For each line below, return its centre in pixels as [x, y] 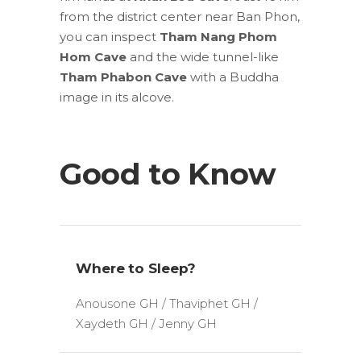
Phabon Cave [142, 77]
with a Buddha [233, 77]
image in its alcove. [117, 97]
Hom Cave [93, 56]
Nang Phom [237, 36]
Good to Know [168, 173]
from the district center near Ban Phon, [180, 16]
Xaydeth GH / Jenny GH [146, 323]
